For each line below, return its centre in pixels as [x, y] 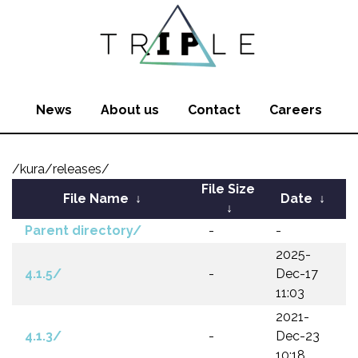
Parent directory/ [83, 231]
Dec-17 [297, 274]
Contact [214, 110]
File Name [96, 199]
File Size [228, 189]
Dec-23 [298, 336]
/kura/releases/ [61, 169]
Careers [296, 110]
